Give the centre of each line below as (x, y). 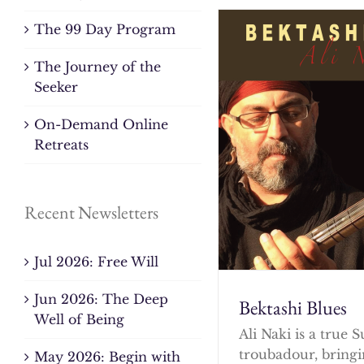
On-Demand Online (101, 124)
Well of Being (79, 319)
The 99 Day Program (105, 29)
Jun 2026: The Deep (101, 299)
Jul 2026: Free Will (96, 261)
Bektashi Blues (293, 307)
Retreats (61, 144)
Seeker (56, 87)
